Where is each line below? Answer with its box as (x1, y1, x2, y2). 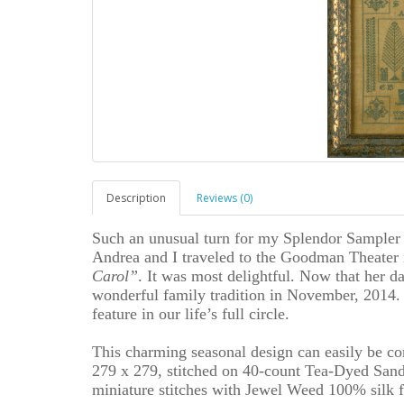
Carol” (92, 267, 138, 285)
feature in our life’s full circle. (92, 305, 294, 323)
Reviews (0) (197, 190, 252, 206)
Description (106, 190, 166, 206)
